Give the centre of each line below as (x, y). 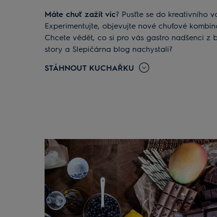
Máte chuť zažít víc (84, 14)
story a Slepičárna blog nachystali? (108, 48)
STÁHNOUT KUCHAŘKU (89, 67)
